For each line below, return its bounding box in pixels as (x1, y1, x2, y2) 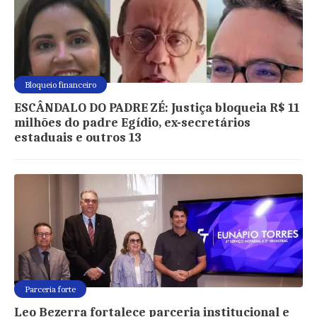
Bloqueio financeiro (25, 79, 97, 91)
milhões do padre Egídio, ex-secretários (14, 115, 251, 131)
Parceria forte (25, 284, 76, 295)
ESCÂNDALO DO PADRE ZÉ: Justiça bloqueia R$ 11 (14, 100, 300, 116)
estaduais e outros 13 (14, 130, 142, 146)
